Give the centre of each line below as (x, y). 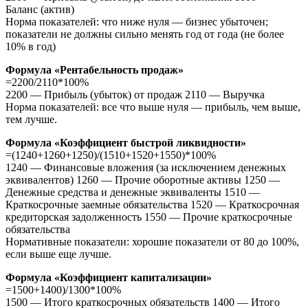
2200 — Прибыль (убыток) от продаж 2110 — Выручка (135, 94)
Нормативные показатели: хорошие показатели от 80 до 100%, (152, 241)
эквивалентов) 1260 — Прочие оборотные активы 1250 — (143, 179)
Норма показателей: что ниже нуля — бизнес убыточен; (137, 21)
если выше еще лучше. (58, 254)
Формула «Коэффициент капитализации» (109, 277)
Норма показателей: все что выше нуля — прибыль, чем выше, (153, 107)
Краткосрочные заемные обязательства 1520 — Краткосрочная (152, 204)
